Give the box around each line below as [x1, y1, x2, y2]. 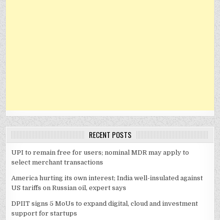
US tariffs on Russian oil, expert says [11, 184, 127, 192]
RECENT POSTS [88, 129, 132, 140]
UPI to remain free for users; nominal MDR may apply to [11, 149, 190, 157]
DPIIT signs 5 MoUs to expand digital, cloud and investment [11, 200, 198, 208]
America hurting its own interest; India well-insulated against [11, 174, 203, 182]
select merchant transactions [11, 159, 104, 166]
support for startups [11, 210, 78, 218]
